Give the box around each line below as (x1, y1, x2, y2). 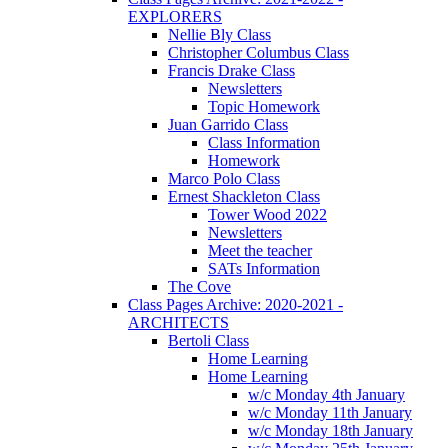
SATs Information (208, 260, 320, 278)
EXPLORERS (128, 8, 222, 26)
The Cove (168, 278, 231, 296)
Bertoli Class (168, 332, 249, 350)
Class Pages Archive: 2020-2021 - (128, 296, 343, 314)
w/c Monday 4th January (248, 386, 405, 404)
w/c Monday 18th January (248, 422, 413, 440)
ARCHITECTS (128, 314, 229, 332)
